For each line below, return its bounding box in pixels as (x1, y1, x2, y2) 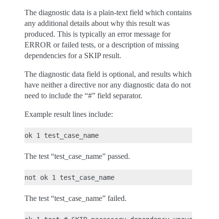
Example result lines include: (24, 110, 113, 118)
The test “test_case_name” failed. (24, 194, 127, 202)
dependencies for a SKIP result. (24, 51, 121, 60)
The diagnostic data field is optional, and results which (24, 70, 192, 78)
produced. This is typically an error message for (24, 30, 171, 38)
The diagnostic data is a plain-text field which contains (24, 8, 192, 17)
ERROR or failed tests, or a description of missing (24, 41, 179, 49)
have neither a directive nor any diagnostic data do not (24, 81, 191, 89)
